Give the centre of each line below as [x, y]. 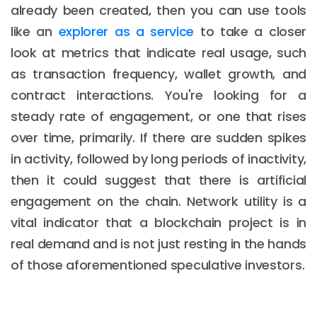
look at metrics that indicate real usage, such [158, 52]
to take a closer [250, 31]
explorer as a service [126, 31]
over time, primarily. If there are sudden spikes [158, 137]
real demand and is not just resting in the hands [158, 243]
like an [35, 31]
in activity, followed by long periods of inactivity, [158, 158]
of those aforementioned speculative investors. [158, 265]
